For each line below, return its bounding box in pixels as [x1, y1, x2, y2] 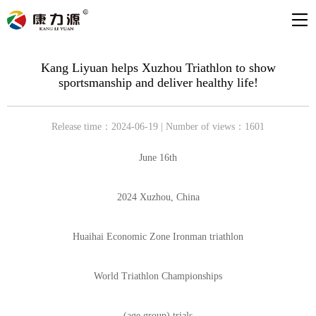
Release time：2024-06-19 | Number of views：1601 [51, 121, 265, 132]
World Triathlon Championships [94, 271, 222, 281]
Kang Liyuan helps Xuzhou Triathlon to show [40, 61, 276, 75]
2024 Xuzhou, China [116, 192, 200, 202]
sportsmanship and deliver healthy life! [58, 75, 258, 90]
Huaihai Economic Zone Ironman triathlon [73, 231, 243, 242]
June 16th [139, 152, 177, 163]
